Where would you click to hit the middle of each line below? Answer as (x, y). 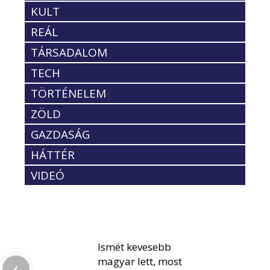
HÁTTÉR (53, 155)
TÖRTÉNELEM (68, 94)
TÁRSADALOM (69, 53)
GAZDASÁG (60, 135)
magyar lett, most (140, 262)
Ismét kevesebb (134, 247)
